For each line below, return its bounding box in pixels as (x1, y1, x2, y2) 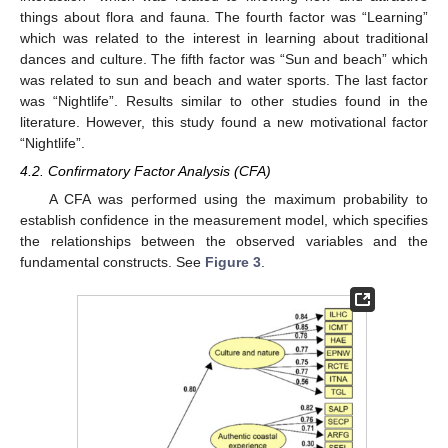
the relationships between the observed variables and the (20, 232, 428, 249)
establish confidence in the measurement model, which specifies (20, 211, 428, 228)
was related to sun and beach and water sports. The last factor (20, 72, 428, 89)
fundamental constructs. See (20, 253, 205, 270)
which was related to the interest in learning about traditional (20, 30, 428, 47)
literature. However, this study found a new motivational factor (20, 114, 428, 131)
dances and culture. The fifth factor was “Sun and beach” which (20, 51, 428, 68)
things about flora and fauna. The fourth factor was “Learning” (20, 9, 428, 26)
